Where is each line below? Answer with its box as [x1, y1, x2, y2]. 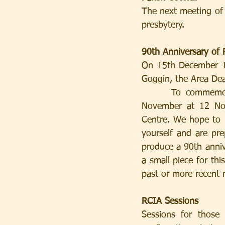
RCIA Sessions [142, 197, 198, 206]
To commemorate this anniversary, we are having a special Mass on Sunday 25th [142, 88, 171, 97]
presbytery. [142, 21, 184, 30]
